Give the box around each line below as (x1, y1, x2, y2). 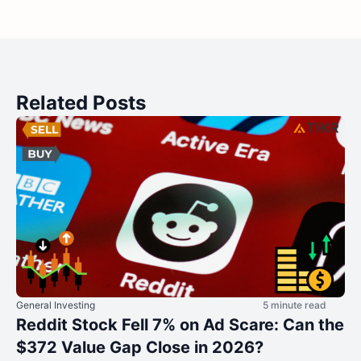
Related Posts (16, 91, 146, 115)
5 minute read (263, 299, 326, 312)
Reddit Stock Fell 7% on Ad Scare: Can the (16, 315, 344, 335)
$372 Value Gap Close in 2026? (16, 338, 263, 358)
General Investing (16, 299, 95, 312)
